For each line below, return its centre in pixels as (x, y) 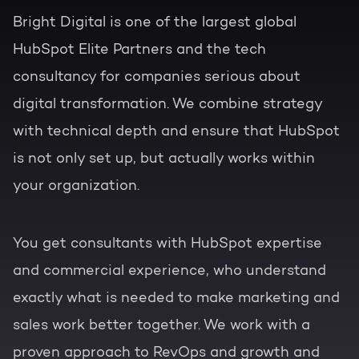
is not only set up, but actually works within (164, 160)
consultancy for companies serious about (157, 78)
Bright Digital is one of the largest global (155, 24)
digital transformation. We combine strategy (167, 105)
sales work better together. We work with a (161, 327)
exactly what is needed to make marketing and (176, 299)
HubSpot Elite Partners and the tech (139, 51)
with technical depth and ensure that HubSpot (176, 133)
